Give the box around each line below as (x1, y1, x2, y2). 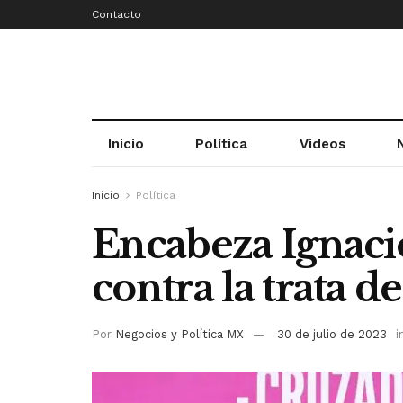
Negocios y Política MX (115, 327, 244, 341)
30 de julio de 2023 (277, 327, 387, 341)
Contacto (92, 8, 141, 21)
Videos (299, 136, 345, 152)
